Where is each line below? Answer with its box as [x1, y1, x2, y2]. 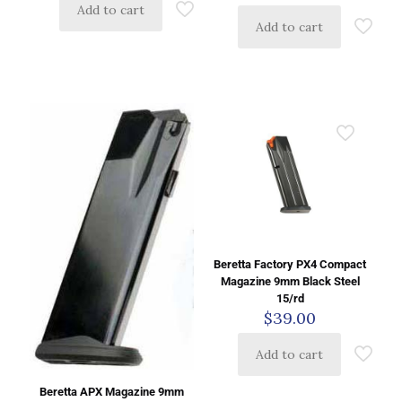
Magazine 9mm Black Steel [220, 274, 360, 288]
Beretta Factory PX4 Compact [214, 257, 367, 271]
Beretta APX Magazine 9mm [39, 384, 185, 398]
